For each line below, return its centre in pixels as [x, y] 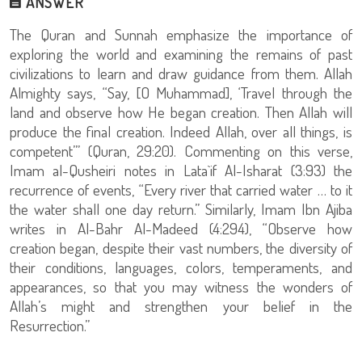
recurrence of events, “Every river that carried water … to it [181, 189]
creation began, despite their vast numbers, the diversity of [181, 248]
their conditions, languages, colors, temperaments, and [181, 267]
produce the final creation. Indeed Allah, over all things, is [181, 131]
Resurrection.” [50, 325]
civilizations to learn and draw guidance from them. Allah [181, 73]
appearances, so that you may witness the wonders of [181, 286]
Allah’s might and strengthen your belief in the [181, 306]
